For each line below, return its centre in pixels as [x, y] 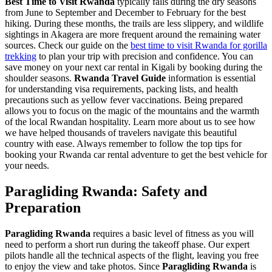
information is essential [211, 78]
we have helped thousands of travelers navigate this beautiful [121, 132]
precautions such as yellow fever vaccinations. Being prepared [124, 100]
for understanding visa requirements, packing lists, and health [121, 89]
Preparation [43, 207]
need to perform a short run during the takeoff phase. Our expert [127, 244]
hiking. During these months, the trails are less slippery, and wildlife [134, 23]
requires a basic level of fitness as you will [172, 233]
